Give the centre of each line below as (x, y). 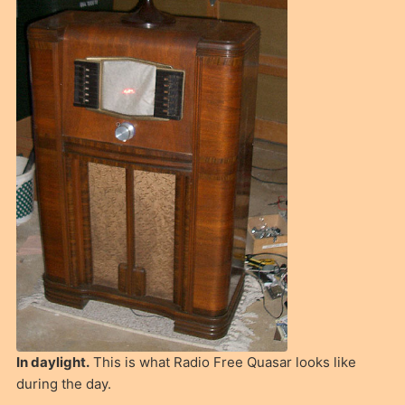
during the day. (63, 384)
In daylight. (52, 363)
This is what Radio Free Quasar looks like (222, 363)
